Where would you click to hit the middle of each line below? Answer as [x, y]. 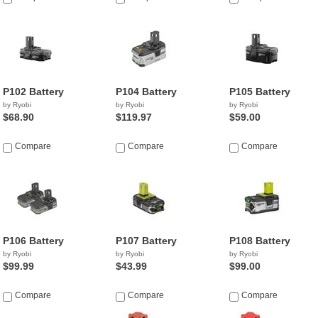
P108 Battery [259, 241]
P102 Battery [33, 92]
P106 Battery [33, 241]
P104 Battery [147, 92]
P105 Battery [259, 92]
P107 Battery [147, 241]
